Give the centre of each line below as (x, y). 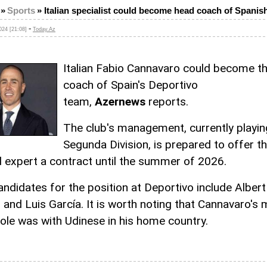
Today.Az (44, 29)
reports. (167, 102)
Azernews (120, 102)
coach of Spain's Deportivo (131, 85)
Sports (21, 11)
